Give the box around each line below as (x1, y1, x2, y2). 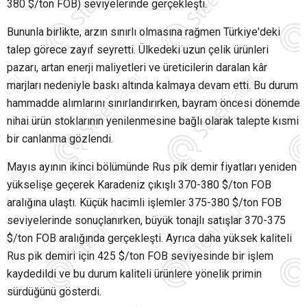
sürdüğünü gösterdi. (7, 285, 101, 299)
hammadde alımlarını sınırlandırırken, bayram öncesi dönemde (7, 97, 300, 110)
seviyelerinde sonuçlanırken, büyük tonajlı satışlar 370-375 (7, 214, 286, 228)
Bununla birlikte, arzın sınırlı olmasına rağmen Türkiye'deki (7, 25, 280, 39)
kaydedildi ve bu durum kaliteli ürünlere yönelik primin (7, 267, 262, 281)
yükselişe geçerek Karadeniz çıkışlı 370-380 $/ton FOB (7, 178, 271, 192)
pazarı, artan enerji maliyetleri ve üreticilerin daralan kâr (7, 61, 267, 75)
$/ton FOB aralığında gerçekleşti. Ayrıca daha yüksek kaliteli (7, 232, 292, 245)
